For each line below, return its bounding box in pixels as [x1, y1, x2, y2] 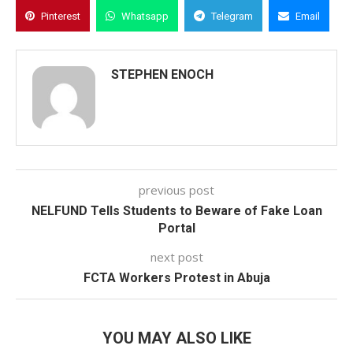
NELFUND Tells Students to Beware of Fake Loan [31, 203, 322, 218]
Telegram [211, 10, 253, 22]
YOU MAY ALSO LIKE [102, 329, 251, 347]
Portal [158, 221, 195, 236]
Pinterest [41, 10, 80, 22]
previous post [139, 182, 214, 198]
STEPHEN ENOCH [111, 67, 214, 82]
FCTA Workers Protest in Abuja [83, 270, 270, 285]
